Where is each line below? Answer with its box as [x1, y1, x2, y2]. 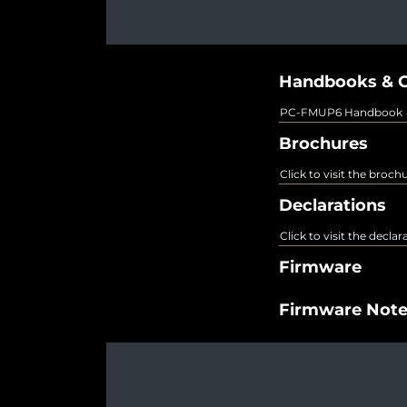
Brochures [279, 133, 368, 154]
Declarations [279, 194, 386, 215]
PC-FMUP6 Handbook [280, 104, 402, 119]
